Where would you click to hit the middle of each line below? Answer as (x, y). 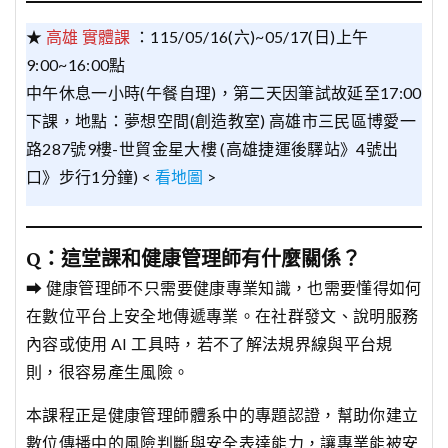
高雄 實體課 (88, 37)
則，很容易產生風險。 (108, 372)
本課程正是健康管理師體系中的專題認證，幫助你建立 (222, 415)
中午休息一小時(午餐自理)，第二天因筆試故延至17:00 (224, 93)
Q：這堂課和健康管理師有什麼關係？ (193, 261)
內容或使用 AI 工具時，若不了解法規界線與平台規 (209, 344)
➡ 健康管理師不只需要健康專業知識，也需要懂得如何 (224, 288)
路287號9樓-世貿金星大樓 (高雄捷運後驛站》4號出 (212, 149)
